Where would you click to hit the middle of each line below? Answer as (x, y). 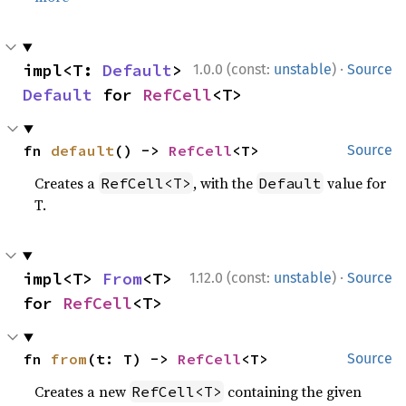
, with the (225, 183)
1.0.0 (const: (233, 69)
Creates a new (82, 391)
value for (355, 183)
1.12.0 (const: (232, 278)
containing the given (293, 391)
